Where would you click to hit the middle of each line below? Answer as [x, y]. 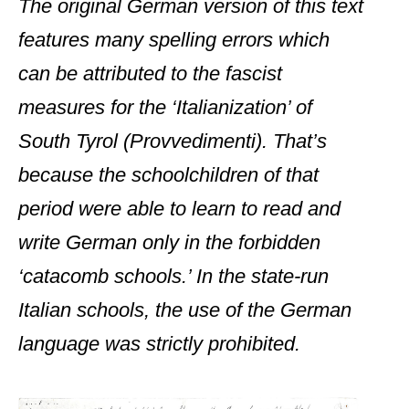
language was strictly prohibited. [159, 344]
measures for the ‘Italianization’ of [165, 108]
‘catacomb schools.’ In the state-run [173, 277]
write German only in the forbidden [169, 243]
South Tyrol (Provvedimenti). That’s [173, 142]
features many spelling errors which [174, 40]
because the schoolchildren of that [168, 175]
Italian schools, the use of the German [185, 310]
